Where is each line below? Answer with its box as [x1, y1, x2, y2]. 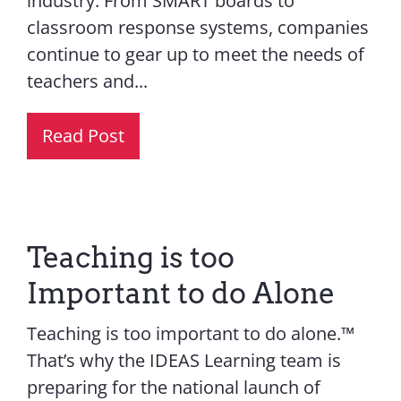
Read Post [41, 123, 124, 148]
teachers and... [26, 68, 148, 93]
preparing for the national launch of [26, 374, 320, 399]
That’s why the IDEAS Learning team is [26, 347, 341, 372]
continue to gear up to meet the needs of [26, 41, 364, 66]
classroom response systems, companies [26, 14, 369, 39]
